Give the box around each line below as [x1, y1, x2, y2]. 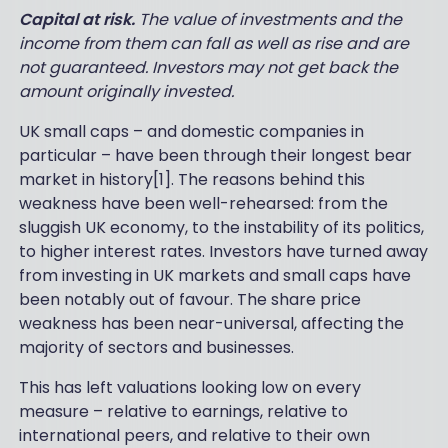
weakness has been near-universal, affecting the [18, 312, 404, 336]
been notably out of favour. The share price [18, 288, 361, 312]
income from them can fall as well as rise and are [18, 32, 409, 56]
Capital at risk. [18, 8, 135, 32]
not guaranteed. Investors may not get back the [18, 56, 398, 80]
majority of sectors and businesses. [18, 336, 294, 360]
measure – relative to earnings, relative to [18, 400, 348, 424]
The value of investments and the [134, 8, 402, 32]
